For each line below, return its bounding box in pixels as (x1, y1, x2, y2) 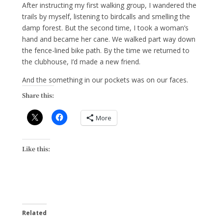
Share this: (22, 91, 54, 99)
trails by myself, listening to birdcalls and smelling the (22, 12, 190, 21)
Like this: (22, 144, 50, 153)
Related (22, 209, 47, 217)
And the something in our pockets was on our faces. (22, 75, 188, 84)
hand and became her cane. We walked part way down (22, 34, 195, 44)
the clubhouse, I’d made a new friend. (22, 57, 140, 66)
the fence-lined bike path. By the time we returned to (22, 46, 190, 55)
